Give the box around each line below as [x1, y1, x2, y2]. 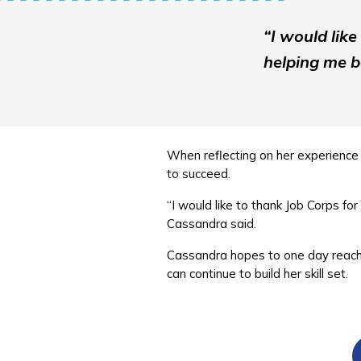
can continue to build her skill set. [167, 265, 351, 281]
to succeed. [167, 165, 230, 181]
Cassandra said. [167, 215, 256, 231]
